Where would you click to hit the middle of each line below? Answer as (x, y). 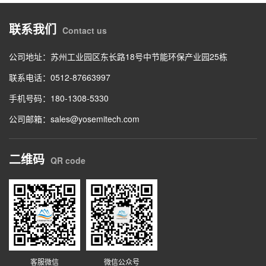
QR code (68, 161)
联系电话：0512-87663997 (60, 77)
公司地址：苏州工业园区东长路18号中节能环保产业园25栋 (118, 57)
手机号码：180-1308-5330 (59, 98)
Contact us (85, 31)
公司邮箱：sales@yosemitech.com (74, 119)
